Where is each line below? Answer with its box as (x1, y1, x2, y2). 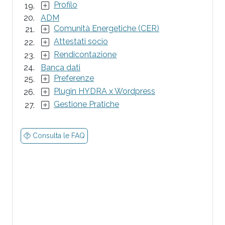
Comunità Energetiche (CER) (54, 24, 159, 33)
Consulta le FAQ (30, 132, 85, 140)
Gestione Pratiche (54, 99, 119, 109)
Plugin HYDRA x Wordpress (54, 86, 155, 96)
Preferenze (54, 73, 94, 83)
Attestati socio (54, 37, 108, 46)
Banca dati (41, 63, 80, 72)
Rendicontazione (54, 50, 117, 59)
